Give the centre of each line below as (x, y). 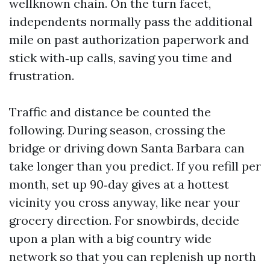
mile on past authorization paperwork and (129, 39)
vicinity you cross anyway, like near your (124, 202)
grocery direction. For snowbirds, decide (124, 220)
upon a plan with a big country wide (110, 238)
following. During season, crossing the (117, 130)
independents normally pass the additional (131, 21)
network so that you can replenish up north (133, 256)
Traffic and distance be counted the (110, 112)
